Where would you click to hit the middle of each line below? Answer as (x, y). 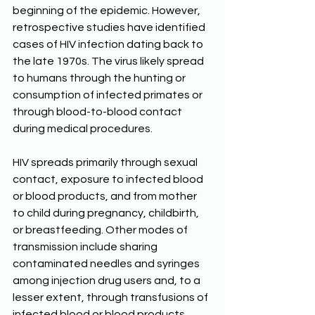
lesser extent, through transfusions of (111, 298)
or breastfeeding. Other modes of (101, 230)
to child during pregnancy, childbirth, (107, 213)
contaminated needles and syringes (107, 264)
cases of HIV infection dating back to (109, 45)
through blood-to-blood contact (98, 112)
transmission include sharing (86, 247)
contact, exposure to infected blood (109, 180)
